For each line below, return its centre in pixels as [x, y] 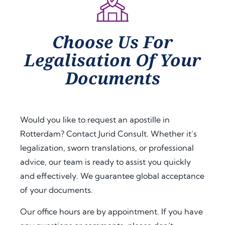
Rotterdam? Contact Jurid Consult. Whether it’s [108, 134]
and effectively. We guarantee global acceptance [112, 176]
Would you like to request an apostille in [95, 120]
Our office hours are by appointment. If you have [111, 211]
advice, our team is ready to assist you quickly [105, 162]
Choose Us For [113, 42]
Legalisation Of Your [113, 60]
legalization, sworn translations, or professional [107, 148]
